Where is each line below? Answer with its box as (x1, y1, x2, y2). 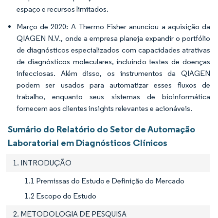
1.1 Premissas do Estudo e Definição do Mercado (25, 176, 184, 185)
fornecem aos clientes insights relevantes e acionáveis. (17, 103, 192, 113)
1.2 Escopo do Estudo (25, 191, 96, 200)
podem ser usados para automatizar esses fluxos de (17, 80, 210, 90)
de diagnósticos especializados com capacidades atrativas (17, 45, 210, 54)
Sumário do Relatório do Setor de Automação (8, 123, 195, 135)
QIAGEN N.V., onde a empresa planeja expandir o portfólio (17, 33, 210, 43)
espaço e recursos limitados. (17, 4, 109, 14)
